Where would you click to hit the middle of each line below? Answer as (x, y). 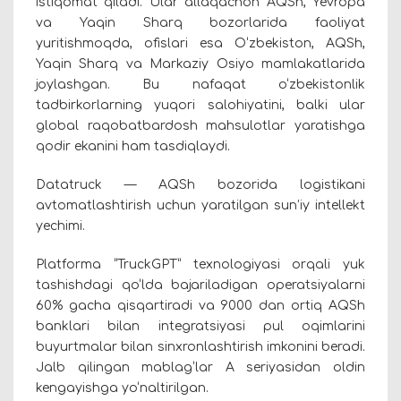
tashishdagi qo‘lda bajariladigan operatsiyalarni (200, 286)
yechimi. (60, 226)
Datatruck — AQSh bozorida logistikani (200, 185)
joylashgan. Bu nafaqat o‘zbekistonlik (200, 85)
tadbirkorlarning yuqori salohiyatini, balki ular (200, 106)
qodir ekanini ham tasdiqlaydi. (144, 147)
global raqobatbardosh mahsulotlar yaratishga (200, 126)
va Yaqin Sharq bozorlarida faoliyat (200, 23)
